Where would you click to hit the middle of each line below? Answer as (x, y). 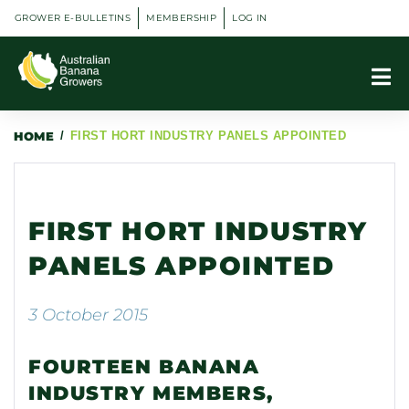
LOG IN (250, 18)
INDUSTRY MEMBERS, (151, 393)
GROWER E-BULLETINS (73, 18)
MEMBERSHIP (182, 18)
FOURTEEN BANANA (144, 367)
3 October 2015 (88, 315)
